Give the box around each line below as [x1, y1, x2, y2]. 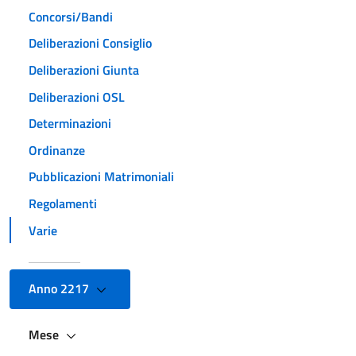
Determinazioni [29, 114, 111, 133]
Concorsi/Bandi [29, 6, 113, 26]
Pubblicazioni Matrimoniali [29, 167, 174, 187]
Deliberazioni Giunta [29, 60, 139, 79]
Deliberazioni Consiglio [29, 33, 152, 53]
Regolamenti [29, 193, 97, 213]
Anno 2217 [29, 279, 92, 299]
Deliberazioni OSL [29, 87, 125, 106]
